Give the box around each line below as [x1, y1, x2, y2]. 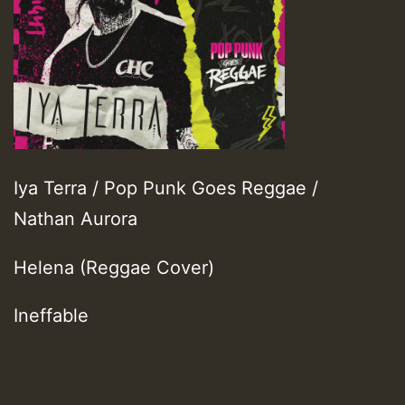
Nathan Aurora [14, 207, 137, 230]
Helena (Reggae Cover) [14, 256, 214, 278]
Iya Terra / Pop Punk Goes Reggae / [14, 176, 318, 199]
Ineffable [14, 305, 89, 327]
